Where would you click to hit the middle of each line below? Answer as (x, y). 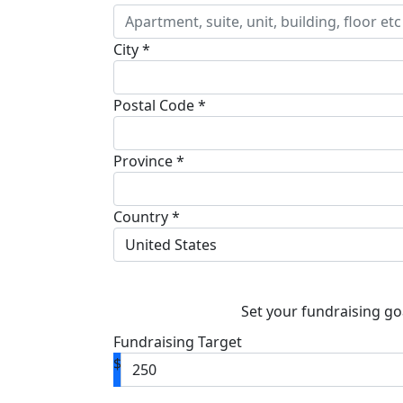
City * (132, 50)
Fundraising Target (178, 342)
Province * (149, 161)
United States (171, 245)
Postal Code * (160, 106)
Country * (147, 217)
